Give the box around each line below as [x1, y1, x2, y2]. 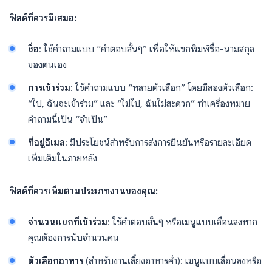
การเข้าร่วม [28, 83, 70, 93]
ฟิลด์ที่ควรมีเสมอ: [10, 13, 76, 24]
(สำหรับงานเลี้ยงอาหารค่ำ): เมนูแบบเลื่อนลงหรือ [83, 256, 262, 267]
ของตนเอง [28, 59, 67, 70]
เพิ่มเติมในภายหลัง [28, 153, 97, 164]
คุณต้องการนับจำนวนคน [28, 233, 119, 243]
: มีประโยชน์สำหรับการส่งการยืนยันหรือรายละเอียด [65, 137, 251, 148]
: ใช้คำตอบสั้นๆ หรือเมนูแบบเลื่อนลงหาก [107, 217, 257, 228]
